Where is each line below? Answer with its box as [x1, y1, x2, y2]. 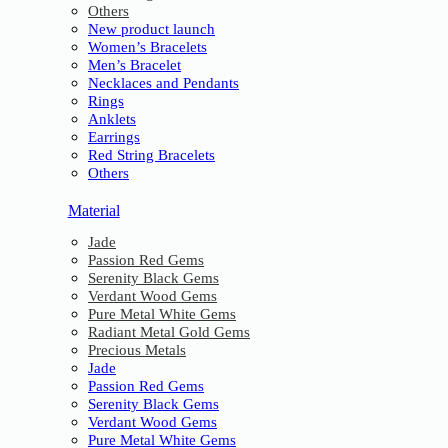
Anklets [88, 111, 136, 128]
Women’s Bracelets [88, 39, 207, 56]
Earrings [88, 129, 140, 146]
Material [67, 202, 120, 220]
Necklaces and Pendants [88, 75, 239, 92]
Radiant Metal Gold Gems [88, 324, 250, 341]
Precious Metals [88, 342, 186, 359]
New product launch [88, 21, 215, 38]
